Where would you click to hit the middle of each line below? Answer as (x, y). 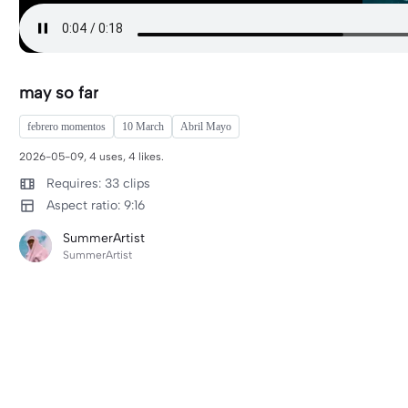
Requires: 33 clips (98, 184)
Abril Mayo (206, 127)
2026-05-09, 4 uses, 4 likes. (92, 157)
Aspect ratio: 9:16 (96, 205)
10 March (143, 127)
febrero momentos (66, 127)
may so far (59, 93)
